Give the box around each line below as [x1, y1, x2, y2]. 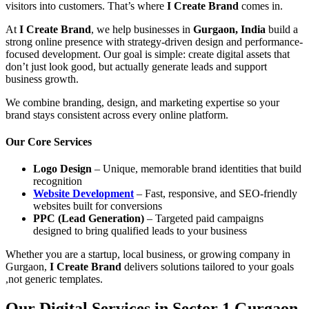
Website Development [33, 188, 134, 200]
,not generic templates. [6, 273, 103, 286]
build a [266, 23, 298, 35]
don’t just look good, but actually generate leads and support [6, 60, 267, 72]
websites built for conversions [33, 200, 162, 212]
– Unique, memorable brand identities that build [92, 163, 301, 175]
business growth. [6, 72, 79, 85]
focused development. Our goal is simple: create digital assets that [6, 48, 290, 60]
